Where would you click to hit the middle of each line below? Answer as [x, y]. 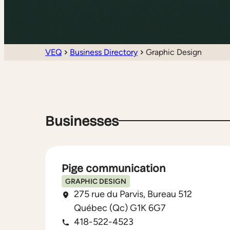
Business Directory [104, 52]
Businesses [82, 121]
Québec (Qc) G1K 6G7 [120, 208]
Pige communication [114, 169]
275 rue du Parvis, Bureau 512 [133, 194]
